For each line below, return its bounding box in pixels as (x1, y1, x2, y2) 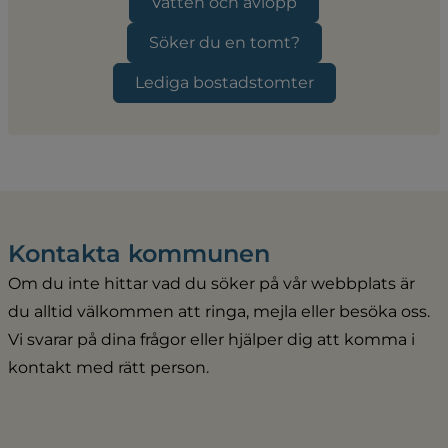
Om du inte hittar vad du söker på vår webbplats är (8, 274, 415, 294)
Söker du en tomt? (148, 33, 300, 53)
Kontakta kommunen (8, 239, 270, 269)
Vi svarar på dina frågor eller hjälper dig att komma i (8, 330, 415, 350)
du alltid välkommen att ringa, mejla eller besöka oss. (8, 302, 430, 322)
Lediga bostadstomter (134, 73, 314, 93)
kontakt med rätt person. (8, 358, 209, 378)
